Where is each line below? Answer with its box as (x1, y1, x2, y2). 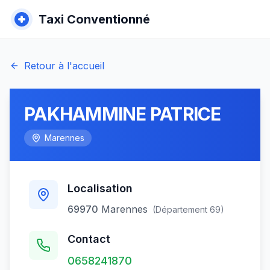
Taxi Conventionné (39, 12, 150, 27)
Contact (67, 233, 110, 245)
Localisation (67, 182, 133, 195)
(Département (152, 204, 210, 215)
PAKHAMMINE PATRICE (24, 103, 221, 125)
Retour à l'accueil (24, 60, 104, 72)
